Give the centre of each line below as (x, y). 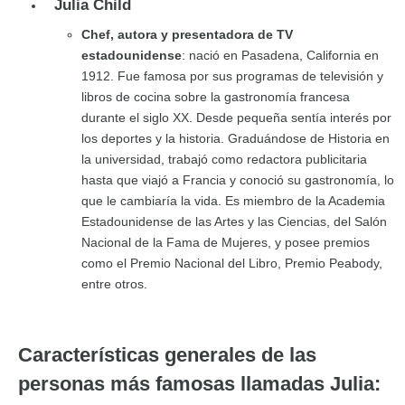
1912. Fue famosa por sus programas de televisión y (232, 75)
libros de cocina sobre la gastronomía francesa (216, 96)
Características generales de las (167, 355)
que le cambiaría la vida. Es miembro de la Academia (233, 200)
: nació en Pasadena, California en (280, 55)
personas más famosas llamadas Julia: (199, 384)
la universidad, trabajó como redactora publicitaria (224, 159)
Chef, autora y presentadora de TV (187, 34)
